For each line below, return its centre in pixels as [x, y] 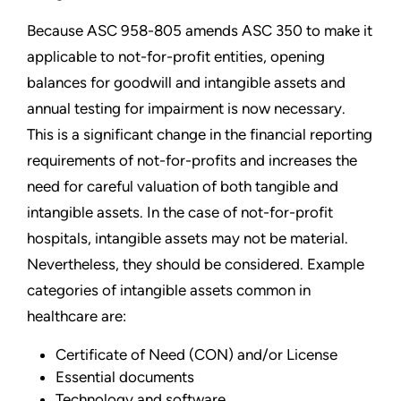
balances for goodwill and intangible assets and [186, 83]
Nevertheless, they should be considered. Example [196, 264]
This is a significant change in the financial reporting [200, 135]
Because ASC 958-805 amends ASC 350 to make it [200, 31]
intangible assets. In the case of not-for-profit [180, 213]
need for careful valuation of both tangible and [183, 187]
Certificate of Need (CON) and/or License [196, 355]
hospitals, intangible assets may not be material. [188, 239]
